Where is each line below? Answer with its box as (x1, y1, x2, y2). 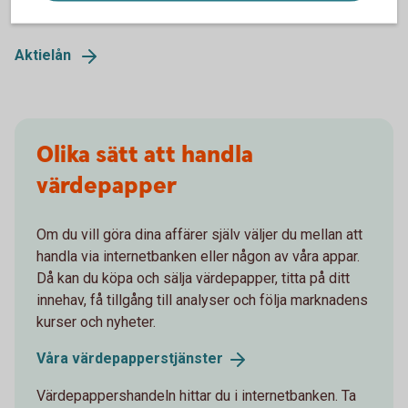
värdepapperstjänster (72, 350, 223, 368)
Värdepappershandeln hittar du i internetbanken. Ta (36, 386, 356, 404)
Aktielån (15, 46, 71, 65)
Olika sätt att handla (36, 139, 253, 172)
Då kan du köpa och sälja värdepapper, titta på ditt (36, 270, 350, 288)
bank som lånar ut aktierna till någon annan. (15, 3, 283, 21)
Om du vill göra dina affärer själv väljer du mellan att (36, 226, 362, 244)
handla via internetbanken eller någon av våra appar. (36, 248, 360, 266)
